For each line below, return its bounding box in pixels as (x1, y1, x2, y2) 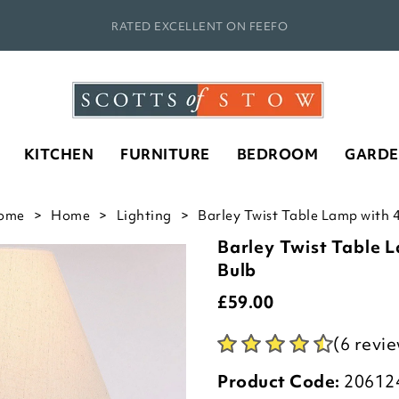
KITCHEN (23, 144, 94, 164)
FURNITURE (120, 144, 210, 164)
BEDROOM (236, 144, 318, 164)
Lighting (116, 206, 172, 224)
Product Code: (217, 370, 340, 393)
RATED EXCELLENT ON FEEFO (111, 19, 288, 34)
